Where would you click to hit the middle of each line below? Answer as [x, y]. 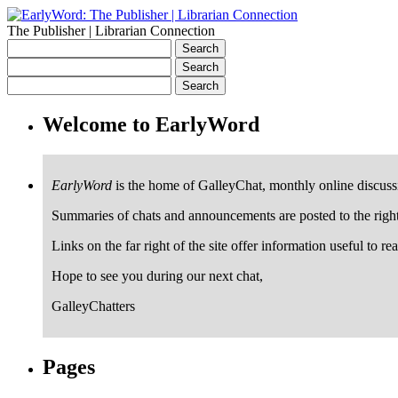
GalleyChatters [93, 306]
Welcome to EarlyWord [151, 124]
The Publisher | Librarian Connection [111, 31]
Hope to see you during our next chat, [157, 275]
